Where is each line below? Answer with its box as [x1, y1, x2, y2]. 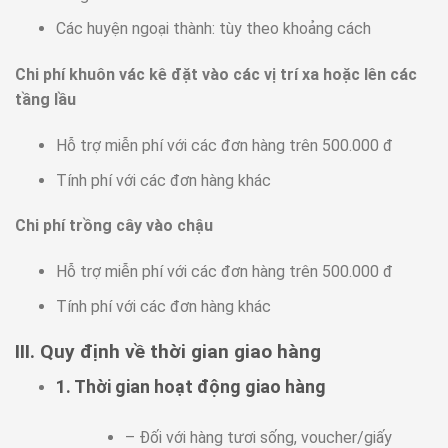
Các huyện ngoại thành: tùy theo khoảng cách [55, 19, 371, 39]
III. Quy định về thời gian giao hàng [15, 339, 321, 363]
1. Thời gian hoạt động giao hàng [55, 376, 326, 398]
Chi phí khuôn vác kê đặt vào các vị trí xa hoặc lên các [15, 65, 417, 85]
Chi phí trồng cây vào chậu [15, 216, 217, 236]
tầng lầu [15, 90, 80, 110]
